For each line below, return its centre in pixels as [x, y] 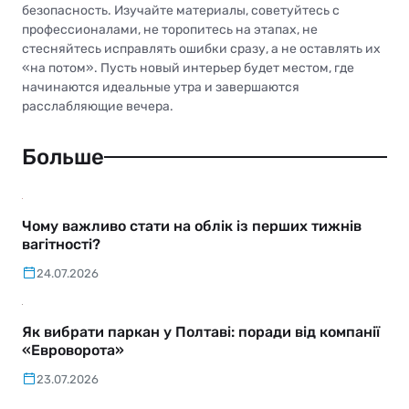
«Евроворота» [73, 350]
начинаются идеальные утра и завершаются [161, 88]
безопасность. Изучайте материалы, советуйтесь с [181, 11]
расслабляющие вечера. [98, 107]
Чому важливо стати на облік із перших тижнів [192, 225]
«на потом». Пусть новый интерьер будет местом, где [188, 68]
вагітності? [61, 244]
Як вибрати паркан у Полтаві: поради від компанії [201, 331]
